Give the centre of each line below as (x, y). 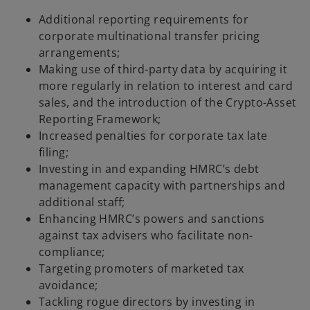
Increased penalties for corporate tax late (153, 136)
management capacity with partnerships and (162, 186)
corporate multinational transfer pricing (149, 36)
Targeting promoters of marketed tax (142, 269)
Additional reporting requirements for (144, 20)
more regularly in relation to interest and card (166, 86)
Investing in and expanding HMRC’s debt (149, 169)
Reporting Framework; (100, 119)
